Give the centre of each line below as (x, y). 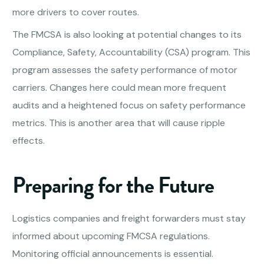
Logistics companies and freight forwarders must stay (129, 219)
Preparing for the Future (113, 185)
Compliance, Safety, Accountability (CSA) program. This (132, 52)
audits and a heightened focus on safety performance (129, 105)
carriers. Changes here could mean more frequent (120, 88)
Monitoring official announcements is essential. (113, 254)
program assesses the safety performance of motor (125, 70)
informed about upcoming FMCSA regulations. (111, 236)
